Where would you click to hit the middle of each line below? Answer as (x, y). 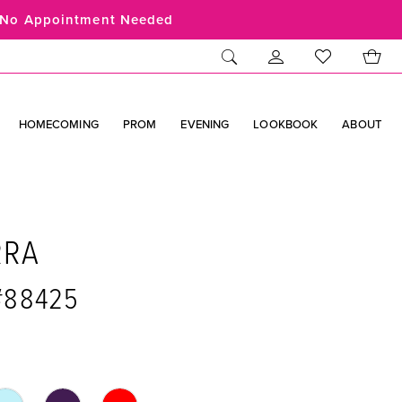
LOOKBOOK (286, 123)
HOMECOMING (58, 123)
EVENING (205, 123)
